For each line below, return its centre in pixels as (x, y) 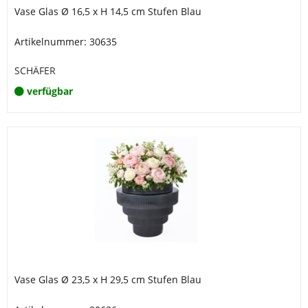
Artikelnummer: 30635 (66, 42)
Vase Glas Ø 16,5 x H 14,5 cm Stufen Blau (108, 11)
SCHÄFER (35, 70)
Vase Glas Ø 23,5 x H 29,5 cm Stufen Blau (108, 279)
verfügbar (50, 91)
